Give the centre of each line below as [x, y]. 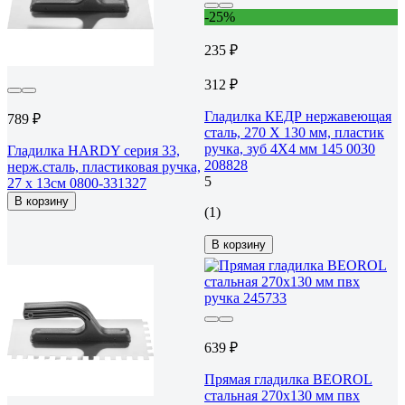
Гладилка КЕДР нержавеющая [298, 116]
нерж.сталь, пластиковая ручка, [104, 166]
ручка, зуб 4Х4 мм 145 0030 [290, 148]
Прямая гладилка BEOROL [288, 379]
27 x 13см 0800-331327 [77, 183]
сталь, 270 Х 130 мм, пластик [294, 132]
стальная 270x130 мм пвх [282, 395]
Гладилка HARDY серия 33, [94, 150]
